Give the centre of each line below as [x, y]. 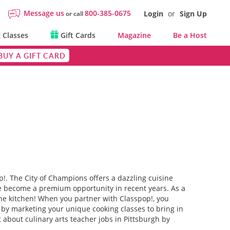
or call [74, 14]
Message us [44, 13]
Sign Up [193, 14]
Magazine [134, 35]
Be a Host [190, 35]
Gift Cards [77, 35]
